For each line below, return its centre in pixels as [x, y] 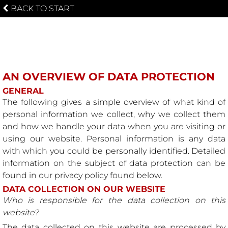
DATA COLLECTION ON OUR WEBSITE [84, 189]
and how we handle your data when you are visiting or [114, 126]
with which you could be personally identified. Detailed [114, 151]
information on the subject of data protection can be [114, 163]
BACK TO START [42, 8]
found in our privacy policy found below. [82, 175]
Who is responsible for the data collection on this [114, 200]
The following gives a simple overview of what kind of [114, 102]
